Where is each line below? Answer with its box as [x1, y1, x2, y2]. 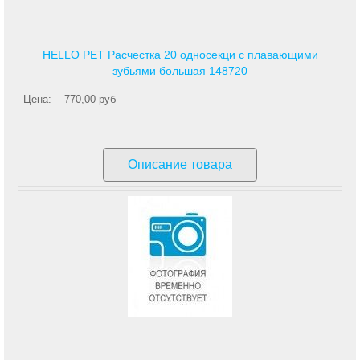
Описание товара [128, 157, 232, 171]
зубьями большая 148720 [112, 64, 247, 77]
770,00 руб [64, 93, 116, 105]
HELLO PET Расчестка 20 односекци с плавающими [42, 48, 318, 61]
